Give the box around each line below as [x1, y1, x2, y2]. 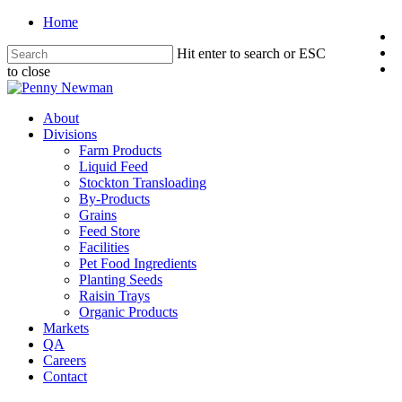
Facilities [79, 240, 129, 255]
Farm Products [79, 143, 162, 158]
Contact [43, 369, 87, 384]
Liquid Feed [79, 159, 148, 174]
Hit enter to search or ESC [177, 46, 326, 61]
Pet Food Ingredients [79, 256, 197, 271]
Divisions [43, 127, 97, 142]
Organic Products [79, 304, 178, 319]
